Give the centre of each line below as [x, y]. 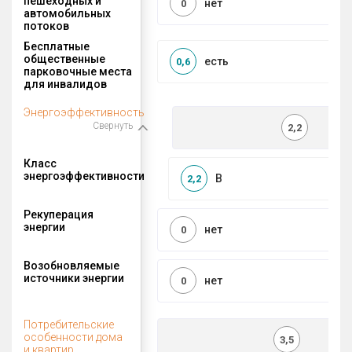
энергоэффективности [84, 176]
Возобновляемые [71, 265]
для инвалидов [65, 84]
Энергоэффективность [84, 112]
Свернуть [113, 125]
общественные [64, 59]
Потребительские [69, 324]
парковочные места [78, 71]
